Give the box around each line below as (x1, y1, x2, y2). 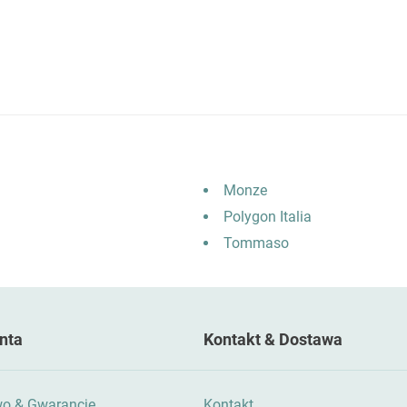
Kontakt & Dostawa (203, 330, 342, 350)
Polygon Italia (223, 208, 312, 226)
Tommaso (223, 234, 289, 253)
